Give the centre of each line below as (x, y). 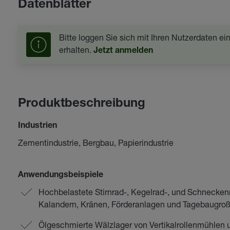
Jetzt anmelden (123, 51)
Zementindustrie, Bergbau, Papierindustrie (95, 142)
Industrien (37, 126)
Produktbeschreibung (81, 104)
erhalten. (76, 50)
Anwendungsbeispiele (60, 176)
